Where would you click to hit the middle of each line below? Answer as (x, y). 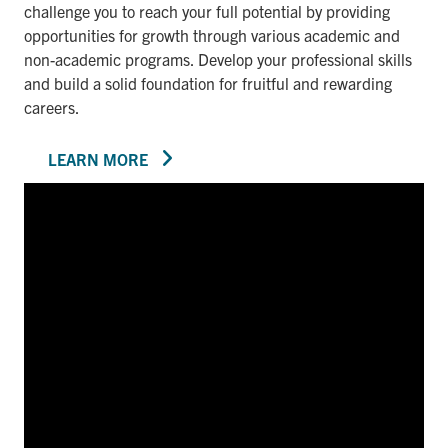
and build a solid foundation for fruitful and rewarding (208, 82)
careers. (52, 106)
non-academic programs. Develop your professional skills (218, 58)
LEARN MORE (98, 158)
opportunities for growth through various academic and (212, 34)
